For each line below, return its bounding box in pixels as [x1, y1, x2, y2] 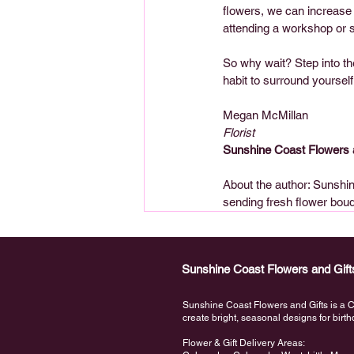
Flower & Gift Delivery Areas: [183, 337, 305, 348]
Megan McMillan [223, 107, 314, 122]
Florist [223, 125, 254, 139]
